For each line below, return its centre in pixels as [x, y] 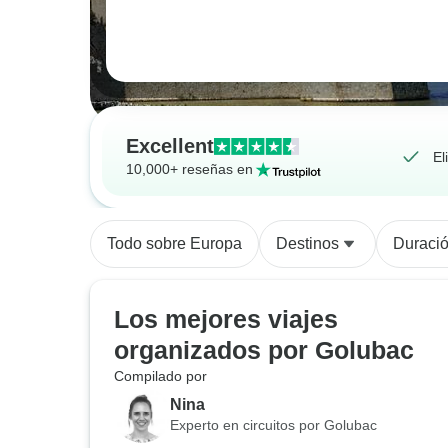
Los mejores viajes [226, 319]
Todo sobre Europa [174, 243]
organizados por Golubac [264, 350]
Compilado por [160, 376]
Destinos [307, 243]
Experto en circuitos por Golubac [273, 424]
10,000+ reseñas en [189, 169]
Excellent [170, 146]
